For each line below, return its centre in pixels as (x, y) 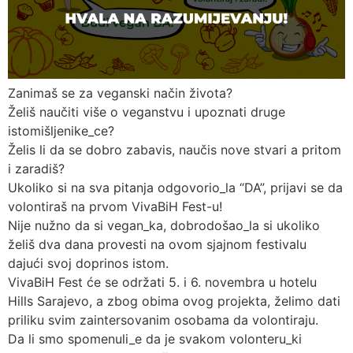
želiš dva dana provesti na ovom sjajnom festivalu (157, 245)
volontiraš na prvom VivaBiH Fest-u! (115, 207)
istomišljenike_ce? (61, 131)
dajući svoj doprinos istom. (88, 264)
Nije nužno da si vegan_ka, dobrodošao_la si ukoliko (164, 226)
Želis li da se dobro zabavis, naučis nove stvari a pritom (175, 150)
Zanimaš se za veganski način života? (120, 93)
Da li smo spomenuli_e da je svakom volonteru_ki (155, 339)
